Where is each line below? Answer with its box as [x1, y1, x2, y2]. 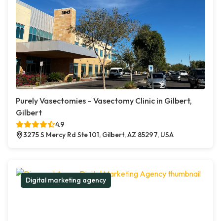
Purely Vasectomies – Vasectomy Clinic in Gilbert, [16, 96, 192, 106]
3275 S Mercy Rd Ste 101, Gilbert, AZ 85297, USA [23, 130, 174, 139]
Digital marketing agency [26, 176, 106, 184]
